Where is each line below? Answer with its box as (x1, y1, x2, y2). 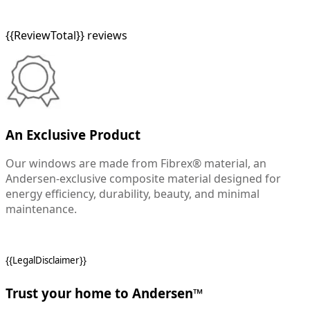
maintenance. (6, 201, 77, 217)
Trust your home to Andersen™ (6, 284, 203, 302)
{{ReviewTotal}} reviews (6, 27, 127, 43)
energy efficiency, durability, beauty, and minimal (6, 186, 259, 202)
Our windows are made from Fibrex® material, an (6, 156, 266, 172)
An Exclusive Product (6, 125, 140, 143)
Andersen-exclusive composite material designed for (6, 171, 281, 187)
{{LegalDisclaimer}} (6, 254, 86, 267)
